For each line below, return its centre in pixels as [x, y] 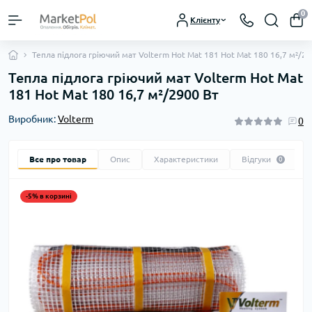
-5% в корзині [49, 196]
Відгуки [256, 159]
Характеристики [186, 159]
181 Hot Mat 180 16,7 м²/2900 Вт [114, 94]
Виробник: [33, 119]
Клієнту [205, 19]
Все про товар [58, 159]
